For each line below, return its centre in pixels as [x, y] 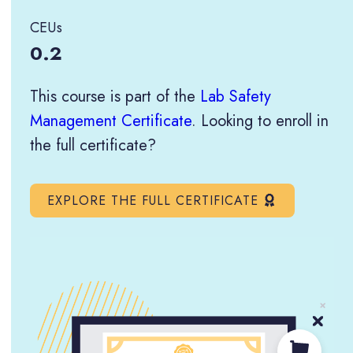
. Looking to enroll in [260, 121]
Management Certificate [111, 121]
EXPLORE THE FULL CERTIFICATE [153, 200]
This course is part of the [115, 96]
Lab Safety [236, 96]
